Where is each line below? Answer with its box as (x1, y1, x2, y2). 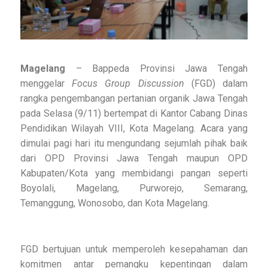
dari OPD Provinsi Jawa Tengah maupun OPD (20, 153, 248, 165)
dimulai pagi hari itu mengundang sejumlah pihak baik (20, 138, 248, 150)
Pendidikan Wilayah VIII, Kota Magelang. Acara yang (20, 123, 248, 135)
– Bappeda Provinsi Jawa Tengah (65, 63, 248, 75)
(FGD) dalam (191, 78, 248, 90)
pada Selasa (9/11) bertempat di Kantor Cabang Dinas (20, 108, 248, 120)
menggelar (20, 78, 72, 90)
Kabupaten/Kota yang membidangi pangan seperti (20, 167, 248, 179)
